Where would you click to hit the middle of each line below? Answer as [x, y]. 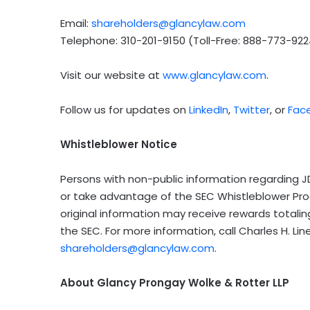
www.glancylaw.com [215, 75]
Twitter [252, 110]
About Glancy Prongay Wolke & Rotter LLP [175, 283]
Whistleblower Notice [119, 145]
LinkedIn [209, 110]
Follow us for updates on [125, 110]
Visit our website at [111, 75]
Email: [76, 24]
